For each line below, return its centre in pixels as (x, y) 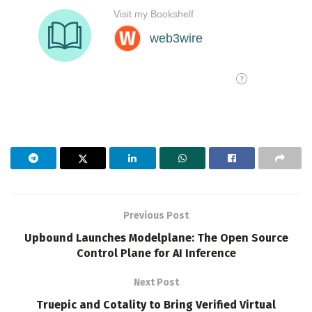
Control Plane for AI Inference (156, 253)
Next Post (156, 282)
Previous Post (156, 215)
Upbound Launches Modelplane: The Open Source (156, 237)
